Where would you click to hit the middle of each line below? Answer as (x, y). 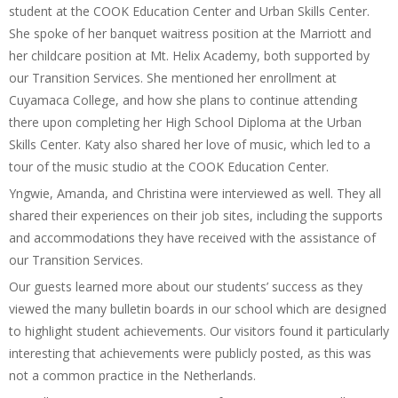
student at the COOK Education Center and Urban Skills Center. (189, 11)
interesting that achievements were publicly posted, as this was (190, 353)
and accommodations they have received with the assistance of (192, 237)
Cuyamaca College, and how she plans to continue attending (183, 99)
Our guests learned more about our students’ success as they (186, 286)
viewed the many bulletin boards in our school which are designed (198, 308)
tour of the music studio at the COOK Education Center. (169, 166)
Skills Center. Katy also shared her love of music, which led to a (190, 144)
